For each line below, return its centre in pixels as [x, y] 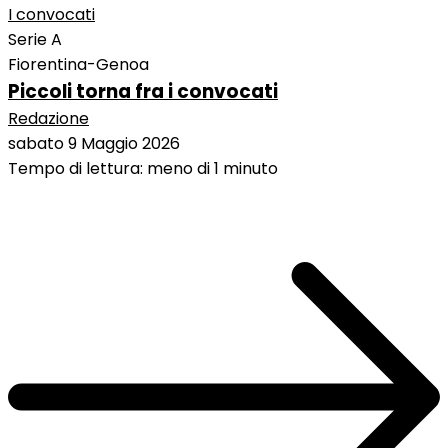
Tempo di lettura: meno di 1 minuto [143, 169]
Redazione [48, 119]
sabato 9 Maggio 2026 [94, 144]
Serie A [35, 40]
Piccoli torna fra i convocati [143, 92]
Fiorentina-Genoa [78, 65]
